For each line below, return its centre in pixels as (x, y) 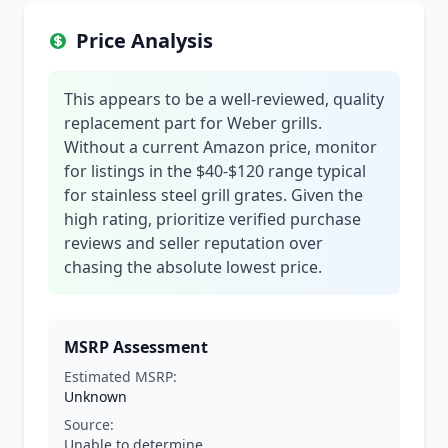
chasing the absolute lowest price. (193, 267)
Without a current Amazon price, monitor (220, 147)
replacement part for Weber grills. (193, 123)
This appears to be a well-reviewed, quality (224, 99)
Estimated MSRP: (120, 376)
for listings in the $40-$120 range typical (215, 171)
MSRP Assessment (136, 347)
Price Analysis (144, 40)
